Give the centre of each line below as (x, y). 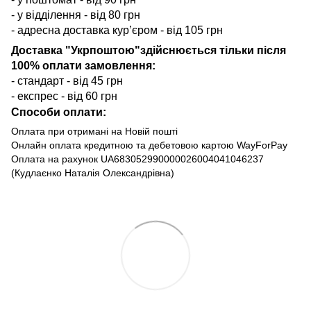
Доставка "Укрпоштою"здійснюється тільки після (149, 50)
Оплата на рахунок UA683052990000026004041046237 (137, 159)
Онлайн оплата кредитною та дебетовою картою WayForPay (149, 145)
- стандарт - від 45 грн (67, 81)
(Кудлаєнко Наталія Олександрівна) (93, 173)
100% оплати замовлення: (83, 65)
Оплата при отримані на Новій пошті (94, 131)
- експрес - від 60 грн (64, 96)
